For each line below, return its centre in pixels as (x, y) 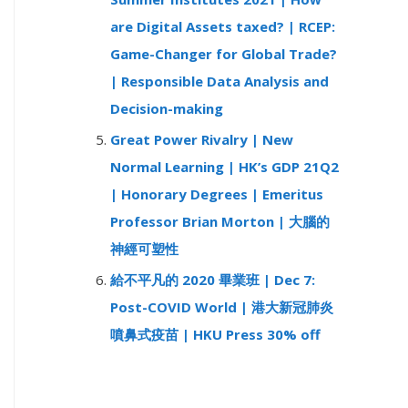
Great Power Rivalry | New (202, 139)
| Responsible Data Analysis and (219, 82)
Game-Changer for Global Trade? (224, 54)
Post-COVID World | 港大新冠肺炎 (222, 306)
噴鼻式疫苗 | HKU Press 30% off (215, 334)
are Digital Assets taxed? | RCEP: (223, 27)
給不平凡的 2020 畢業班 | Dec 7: (213, 279)
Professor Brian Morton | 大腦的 (220, 221)
